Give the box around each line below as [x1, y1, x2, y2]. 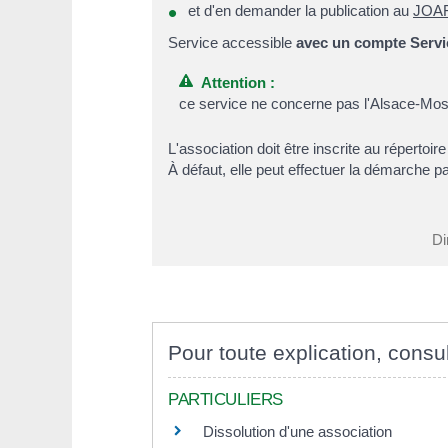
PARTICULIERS [168, 390, 283, 410]
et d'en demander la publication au [188, 2, 413, 19]
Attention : [193, 73, 276, 91]
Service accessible [168, 34, 296, 52]
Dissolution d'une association [203, 423, 392, 441]
